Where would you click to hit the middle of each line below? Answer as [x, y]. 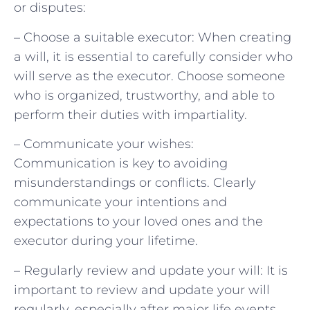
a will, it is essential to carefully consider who [153, 56]
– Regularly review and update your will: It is [151, 270]
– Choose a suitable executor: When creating [153, 37]
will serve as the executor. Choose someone [149, 76]
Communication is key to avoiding [121, 164]
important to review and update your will [142, 290]
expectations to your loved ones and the [138, 222]
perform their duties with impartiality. [130, 115]
